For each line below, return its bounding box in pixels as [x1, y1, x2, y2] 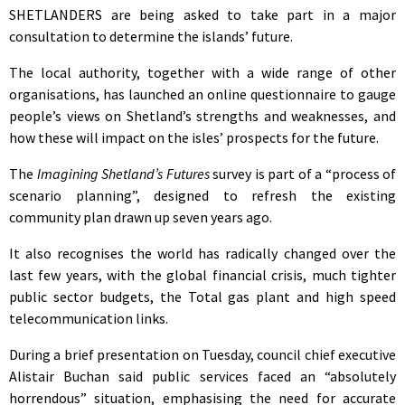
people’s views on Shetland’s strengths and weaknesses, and [9, 106, 396, 125]
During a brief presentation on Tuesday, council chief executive [9, 344, 396, 363]
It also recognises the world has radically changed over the [9, 243, 396, 262]
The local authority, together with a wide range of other [9, 62, 396, 81]
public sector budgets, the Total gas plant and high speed [9, 287, 396, 306]
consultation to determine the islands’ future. [9, 26, 293, 45]
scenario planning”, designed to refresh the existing [9, 185, 396, 204]
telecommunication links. [9, 308, 168, 327]
